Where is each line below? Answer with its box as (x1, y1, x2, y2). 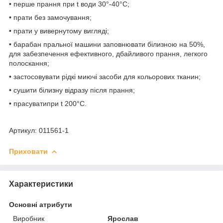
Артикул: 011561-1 (9, 126, 69, 134)
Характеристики (9, 179, 73, 188)
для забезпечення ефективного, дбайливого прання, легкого (9, 49, 208, 58)
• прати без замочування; (9, 13, 92, 21)
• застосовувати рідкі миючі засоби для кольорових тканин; (9, 72, 201, 81)
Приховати (9, 147, 48, 155)
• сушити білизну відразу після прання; (9, 86, 135, 94)
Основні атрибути (9, 200, 72, 209)
